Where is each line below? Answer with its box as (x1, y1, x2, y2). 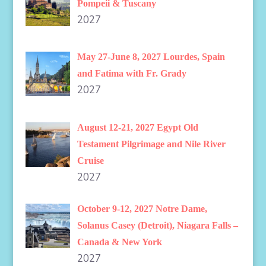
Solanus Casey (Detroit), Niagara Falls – (77, 220, 239, 231)
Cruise (77, 155, 104, 166)
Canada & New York (77, 237, 163, 248)
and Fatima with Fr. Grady (77, 68, 187, 79)
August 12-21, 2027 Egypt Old (77, 122, 199, 132)
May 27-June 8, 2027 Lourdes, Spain (77, 52, 226, 62)
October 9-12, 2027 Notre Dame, (77, 204, 208, 214)
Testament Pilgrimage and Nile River (77, 138, 226, 149)
